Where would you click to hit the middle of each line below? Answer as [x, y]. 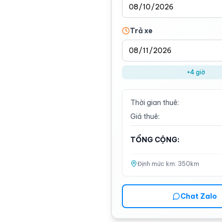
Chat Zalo [199, 196]
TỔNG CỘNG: [155, 140]
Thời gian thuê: [155, 103]
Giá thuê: [145, 116]
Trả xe [141, 31]
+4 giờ [196, 72]
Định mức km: [158, 164]
